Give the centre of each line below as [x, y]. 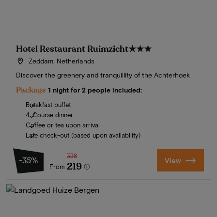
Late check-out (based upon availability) [83, 135]
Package [31, 90]
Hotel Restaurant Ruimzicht [72, 49]
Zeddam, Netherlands [60, 61]
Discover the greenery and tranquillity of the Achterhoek [103, 75]
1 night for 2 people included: [95, 90]
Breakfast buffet [48, 105]
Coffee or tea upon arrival [63, 125]
